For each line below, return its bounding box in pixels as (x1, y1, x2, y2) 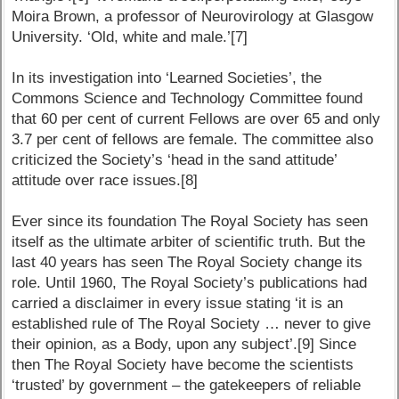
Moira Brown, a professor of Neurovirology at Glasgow (12, 8, 374, 26)
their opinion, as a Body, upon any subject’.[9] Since (12, 336, 357, 354)
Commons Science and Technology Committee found (12, 90, 363, 108)
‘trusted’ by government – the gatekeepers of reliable (12, 377, 362, 395)
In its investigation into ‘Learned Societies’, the (12, 69, 322, 87)
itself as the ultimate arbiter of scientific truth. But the (12, 233, 366, 251)
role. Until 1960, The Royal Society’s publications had (12, 274, 368, 292)
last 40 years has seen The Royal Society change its (12, 254, 363, 272)
